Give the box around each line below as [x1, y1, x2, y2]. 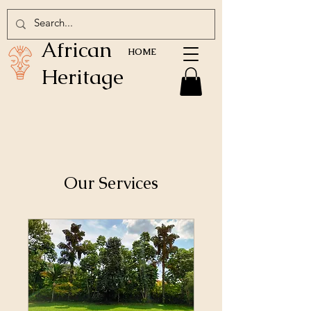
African [41, 36, 112, 63]
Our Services [64, 172, 158, 194]
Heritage [41, 63, 124, 90]
